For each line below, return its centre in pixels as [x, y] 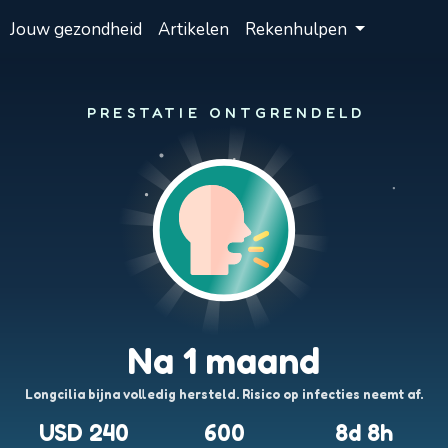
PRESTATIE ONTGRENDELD [224, 113]
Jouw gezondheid [75, 29]
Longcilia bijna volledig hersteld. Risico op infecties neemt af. [224, 394]
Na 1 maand [224, 360]
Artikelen [193, 29]
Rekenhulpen [297, 29]
